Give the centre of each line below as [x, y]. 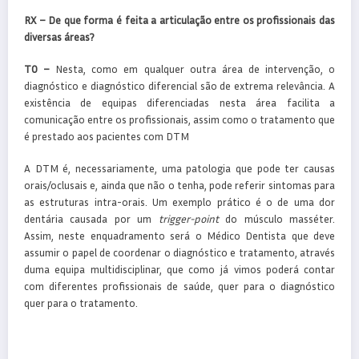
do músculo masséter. [277, 219]
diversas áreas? [59, 36]
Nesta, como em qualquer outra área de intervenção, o [193, 69]
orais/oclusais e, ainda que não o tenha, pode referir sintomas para [179, 186]
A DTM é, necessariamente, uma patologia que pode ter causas [179, 169]
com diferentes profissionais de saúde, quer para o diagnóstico [179, 286]
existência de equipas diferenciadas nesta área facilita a [179, 103]
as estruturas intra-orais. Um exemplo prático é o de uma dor [179, 202]
